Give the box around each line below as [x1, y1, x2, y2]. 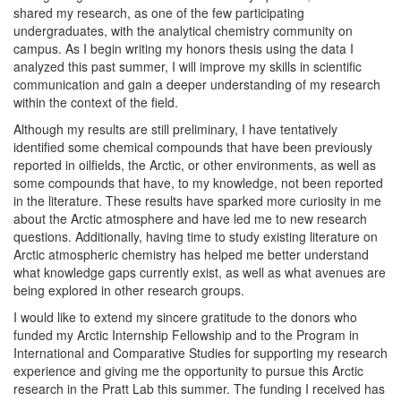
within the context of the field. [13, 93, 178, 111]
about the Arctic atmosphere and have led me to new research [13, 209, 367, 227]
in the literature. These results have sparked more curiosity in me [13, 192, 381, 209]
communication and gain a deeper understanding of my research [13, 75, 380, 93]
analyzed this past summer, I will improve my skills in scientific [13, 57, 362, 75]
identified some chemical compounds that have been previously [13, 138, 372, 156]
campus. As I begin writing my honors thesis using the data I [13, 39, 354, 57]
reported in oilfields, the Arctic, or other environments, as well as [13, 156, 376, 174]
